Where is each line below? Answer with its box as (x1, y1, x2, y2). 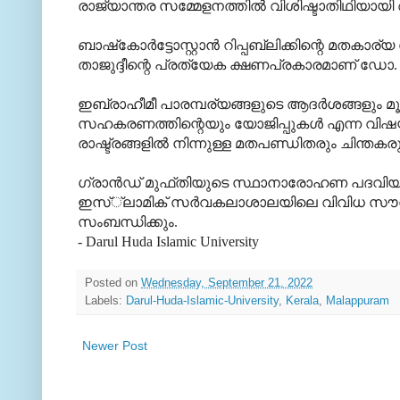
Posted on (85, 276, 141, 289)
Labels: (85, 294, 126, 307)
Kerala (286, 294, 319, 307)
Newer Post (82, 337, 147, 353)
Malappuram (326, 294, 389, 307)
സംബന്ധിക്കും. (78, 213, 178, 229)
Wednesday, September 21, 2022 (141, 276, 312, 289)
